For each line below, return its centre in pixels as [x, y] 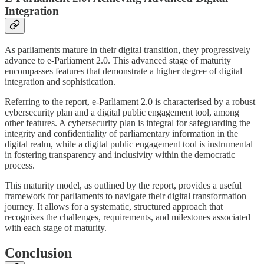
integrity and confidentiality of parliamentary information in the [121, 134]
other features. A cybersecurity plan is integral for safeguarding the [128, 123]
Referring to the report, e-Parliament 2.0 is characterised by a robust [130, 102]
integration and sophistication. [60, 82]
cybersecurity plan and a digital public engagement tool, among [122, 113]
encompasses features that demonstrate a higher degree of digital [123, 71]
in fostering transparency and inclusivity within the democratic [120, 155]
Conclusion [38, 253]
